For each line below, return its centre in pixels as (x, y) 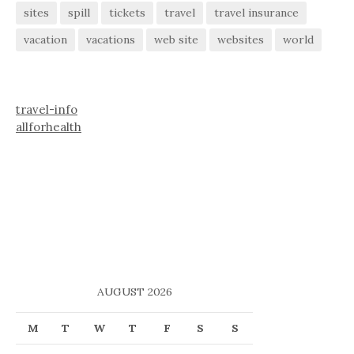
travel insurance (256, 12)
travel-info (47, 109)
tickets (127, 12)
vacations (111, 39)
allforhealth (49, 126)
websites (241, 39)
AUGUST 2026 (134, 291)
